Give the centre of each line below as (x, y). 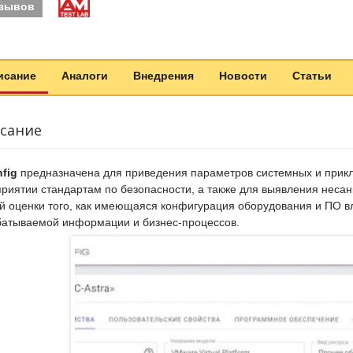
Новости (243, 76)
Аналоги (84, 76)
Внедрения (163, 76)
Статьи (312, 76)
